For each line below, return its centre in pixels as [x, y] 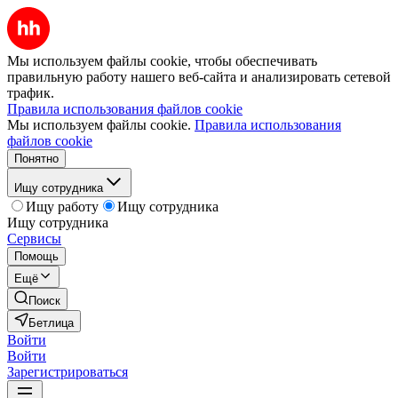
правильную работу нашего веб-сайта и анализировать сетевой [199, 77]
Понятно [36, 159]
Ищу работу [62, 207]
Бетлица [51, 323]
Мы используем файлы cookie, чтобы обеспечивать [162, 61]
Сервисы [34, 239]
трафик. [31, 93]
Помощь [36, 256]
